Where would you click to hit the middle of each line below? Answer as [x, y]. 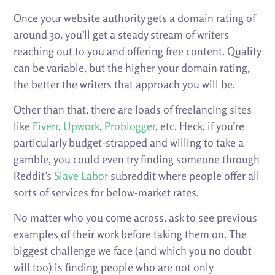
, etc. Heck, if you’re [200, 126]
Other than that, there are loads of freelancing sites [133, 110]
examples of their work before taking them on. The [130, 234]
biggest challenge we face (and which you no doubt [133, 251]
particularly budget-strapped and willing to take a [129, 143]
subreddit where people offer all [184, 176]
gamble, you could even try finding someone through [137, 159]
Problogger [130, 126]
